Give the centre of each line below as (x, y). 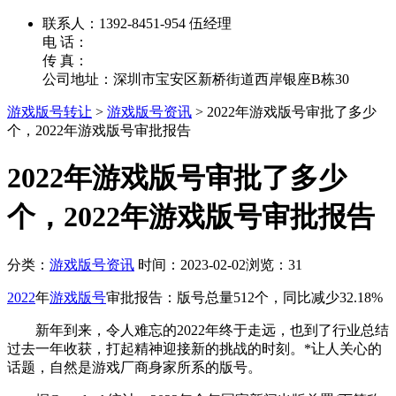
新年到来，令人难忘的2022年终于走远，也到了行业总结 (198, 330)
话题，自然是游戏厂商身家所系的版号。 (134, 367)
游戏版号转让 (49, 111)
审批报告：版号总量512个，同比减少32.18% (244, 297)
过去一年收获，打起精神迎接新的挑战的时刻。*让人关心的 (194, 348)
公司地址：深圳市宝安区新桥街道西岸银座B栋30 (196, 79)
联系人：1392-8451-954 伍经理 (137, 23)
